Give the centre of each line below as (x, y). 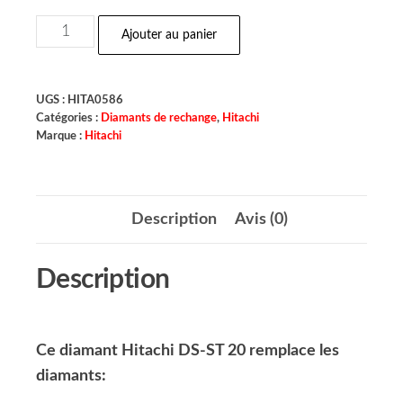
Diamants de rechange (159, 118)
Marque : (60, 136)
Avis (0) (261, 219)
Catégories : (68, 118)
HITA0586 (95, 100)
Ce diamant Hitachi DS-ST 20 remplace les (188, 351)
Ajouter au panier (170, 35)
